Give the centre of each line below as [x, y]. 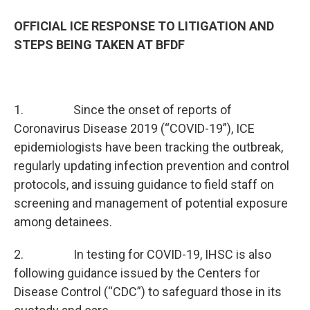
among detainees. [63, 222]
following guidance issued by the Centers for [137, 273]
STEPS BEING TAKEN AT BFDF [99, 45]
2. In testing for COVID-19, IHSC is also [143, 254]
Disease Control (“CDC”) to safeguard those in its [148, 292]
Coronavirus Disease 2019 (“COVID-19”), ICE [134, 128]
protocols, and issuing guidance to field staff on [144, 184]
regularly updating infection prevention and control [152, 166]
